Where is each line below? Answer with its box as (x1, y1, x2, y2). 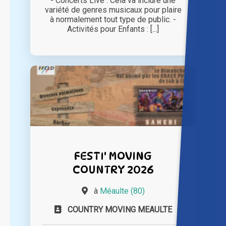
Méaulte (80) (99, 186, 145, 196)
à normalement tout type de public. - (50, 15, 176, 25)
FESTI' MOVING (74, 149, 152, 163)
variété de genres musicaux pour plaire (44, 5, 182, 15)
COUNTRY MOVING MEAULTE (67, 205, 172, 215)
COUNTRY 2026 (72, 162, 154, 177)
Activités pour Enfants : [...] (67, 24, 159, 34)
